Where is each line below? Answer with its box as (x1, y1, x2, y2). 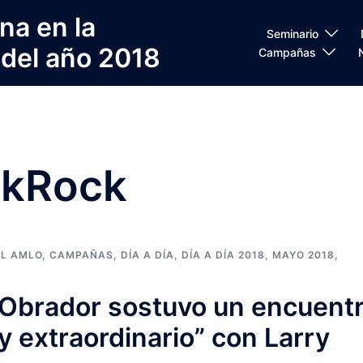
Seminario (266, 27, 318, 41)
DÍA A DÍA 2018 (181, 249, 265, 261)
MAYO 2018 (272, 249, 335, 261)
